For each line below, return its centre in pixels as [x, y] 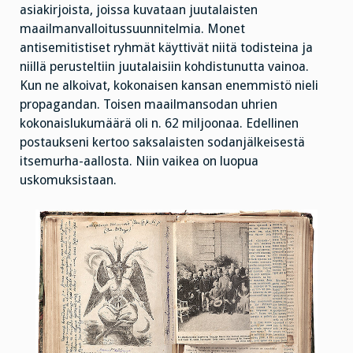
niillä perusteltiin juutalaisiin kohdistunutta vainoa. [164, 66]
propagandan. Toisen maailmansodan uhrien [149, 104]
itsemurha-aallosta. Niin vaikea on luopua [139, 161]
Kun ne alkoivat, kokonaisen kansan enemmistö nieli [169, 85]
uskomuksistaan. [68, 180]
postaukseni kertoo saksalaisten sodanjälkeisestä [162, 142]
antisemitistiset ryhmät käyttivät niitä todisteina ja [166, 47]
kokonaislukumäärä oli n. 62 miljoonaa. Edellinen [159, 123]
